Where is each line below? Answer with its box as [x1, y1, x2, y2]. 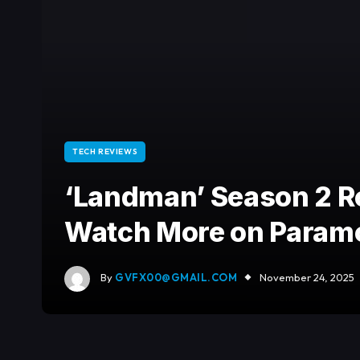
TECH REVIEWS [72, 146, 138, 157]
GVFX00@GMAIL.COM [115, 271, 238, 284]
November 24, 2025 [260, 271, 355, 284]
